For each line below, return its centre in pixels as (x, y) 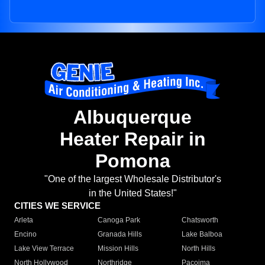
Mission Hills (118, 249)
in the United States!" (132, 193)
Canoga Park (119, 220)
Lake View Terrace (44, 249)
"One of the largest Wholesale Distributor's (132, 179)
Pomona (132, 161)
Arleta (24, 220)
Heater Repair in (132, 139)
